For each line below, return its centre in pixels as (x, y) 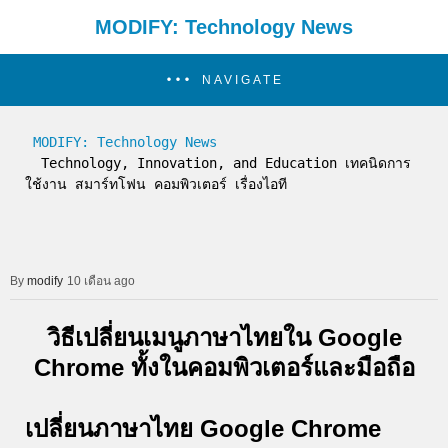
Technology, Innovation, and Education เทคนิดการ (33, 163)
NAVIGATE (242, 80)
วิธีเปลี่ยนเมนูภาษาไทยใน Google (224, 337)
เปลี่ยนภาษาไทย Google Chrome (203, 429)
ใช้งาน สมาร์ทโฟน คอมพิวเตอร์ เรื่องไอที (156, 184)
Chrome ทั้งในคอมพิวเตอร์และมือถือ (224, 367)
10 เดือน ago (101, 281)
